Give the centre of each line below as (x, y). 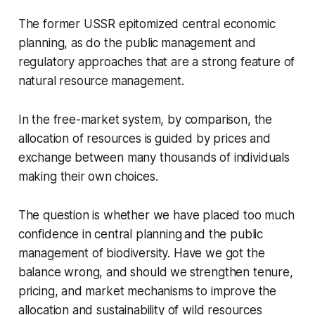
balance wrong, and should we (102, 272)
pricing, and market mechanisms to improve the (147, 291)
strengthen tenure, (241, 272)
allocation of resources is (85, 139)
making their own (65, 177)
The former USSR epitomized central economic (147, 24)
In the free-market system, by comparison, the (145, 120)
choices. (136, 177)
